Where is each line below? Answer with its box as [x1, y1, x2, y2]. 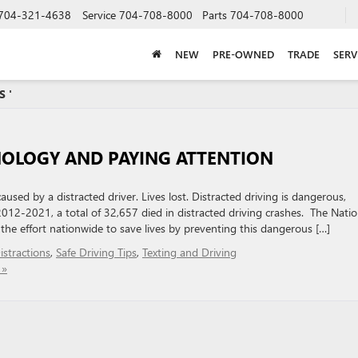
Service [82, 6, 116, 22]
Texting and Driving [142, 245, 237, 260]
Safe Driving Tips [56, 245, 137, 260]
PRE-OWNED [212, 46, 274, 61]
